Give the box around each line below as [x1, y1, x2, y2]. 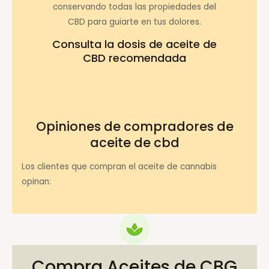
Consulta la [52, 37, 117, 52]
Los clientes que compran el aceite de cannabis [22, 161, 217, 173]
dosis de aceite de [117, 37, 217, 52]
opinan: [22, 176, 52, 188]
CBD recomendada [83, 50, 186, 66]
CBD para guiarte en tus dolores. [68, 16, 201, 28]
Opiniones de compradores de [35, 117, 234, 135]
